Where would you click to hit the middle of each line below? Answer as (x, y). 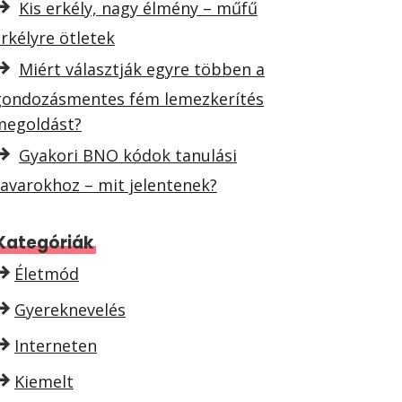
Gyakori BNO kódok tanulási (128, 155)
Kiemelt (44, 381)
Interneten (56, 345)
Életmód (47, 274)
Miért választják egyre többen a (142, 69)
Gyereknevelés (70, 310)
